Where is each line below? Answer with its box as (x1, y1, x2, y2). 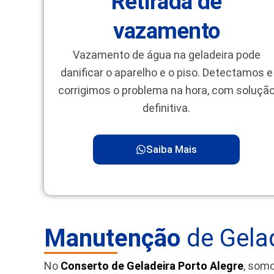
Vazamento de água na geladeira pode (72, 48, 261, 62)
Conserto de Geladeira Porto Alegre (61, 259, 243, 272)
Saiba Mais (146, 143, 197, 155)
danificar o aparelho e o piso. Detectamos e (60, 66, 273, 80)
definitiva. (143, 102, 190, 115)
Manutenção (44, 223, 180, 253)
